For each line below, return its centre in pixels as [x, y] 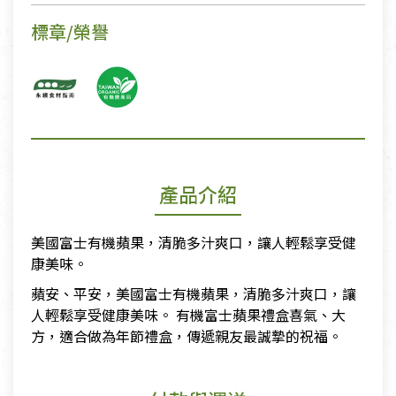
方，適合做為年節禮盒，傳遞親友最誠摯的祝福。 [187, 336]
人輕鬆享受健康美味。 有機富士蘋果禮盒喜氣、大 [188, 315]
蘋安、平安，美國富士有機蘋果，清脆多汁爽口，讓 [194, 294]
